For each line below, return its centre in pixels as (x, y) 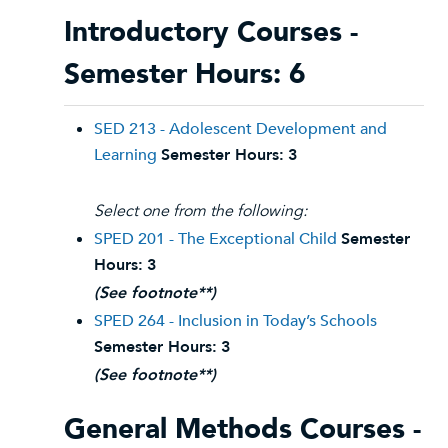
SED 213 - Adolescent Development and (240, 129)
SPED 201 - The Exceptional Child (215, 239)
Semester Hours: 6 (185, 74)
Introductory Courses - (211, 32)
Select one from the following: (200, 211)
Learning (125, 155)
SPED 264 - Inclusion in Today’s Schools (235, 321)
